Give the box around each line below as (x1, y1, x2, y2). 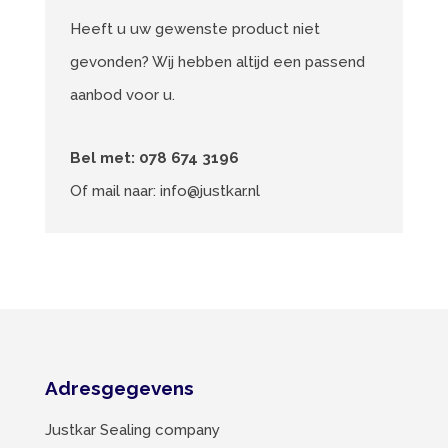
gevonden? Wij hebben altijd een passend (69, 52, 365, 71)
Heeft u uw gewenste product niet (69, 19, 320, 38)
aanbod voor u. (69, 85, 175, 104)
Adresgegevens (44, 376, 194, 399)
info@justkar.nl (159, 181, 260, 200)
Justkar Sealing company (44, 420, 220, 439)
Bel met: (69, 148, 139, 167)
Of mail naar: (69, 181, 160, 200)
